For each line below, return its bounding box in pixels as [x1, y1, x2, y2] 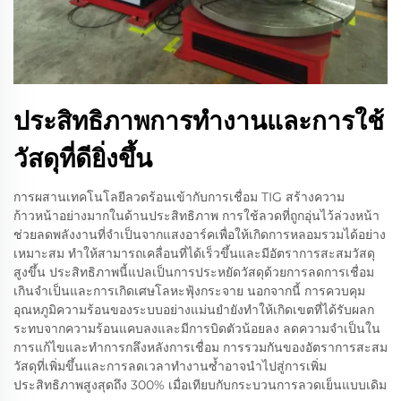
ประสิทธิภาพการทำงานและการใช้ [13, 106, 384, 136]
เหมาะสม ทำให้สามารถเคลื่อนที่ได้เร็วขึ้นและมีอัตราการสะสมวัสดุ [13, 245, 375, 261]
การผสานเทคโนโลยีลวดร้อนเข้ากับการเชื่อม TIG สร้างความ [13, 189, 345, 205]
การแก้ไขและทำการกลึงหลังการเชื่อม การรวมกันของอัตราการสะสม [13, 339, 388, 355]
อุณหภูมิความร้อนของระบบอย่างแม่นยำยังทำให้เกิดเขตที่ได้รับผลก [13, 302, 374, 318]
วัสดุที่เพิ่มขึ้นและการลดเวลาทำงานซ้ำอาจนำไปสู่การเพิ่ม [13, 358, 327, 374]
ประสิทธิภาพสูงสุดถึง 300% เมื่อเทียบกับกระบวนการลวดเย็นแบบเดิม [13, 377, 387, 393]
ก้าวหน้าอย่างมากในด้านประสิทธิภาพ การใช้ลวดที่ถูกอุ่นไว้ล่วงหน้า [13, 208, 380, 224]
